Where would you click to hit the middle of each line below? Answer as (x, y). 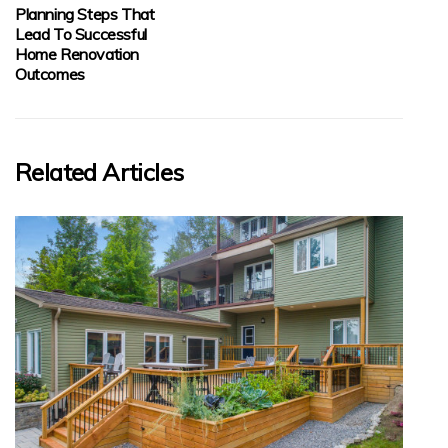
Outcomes (50, 73)
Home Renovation (77, 53)
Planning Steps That (85, 13)
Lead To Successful (81, 33)
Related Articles (99, 171)
